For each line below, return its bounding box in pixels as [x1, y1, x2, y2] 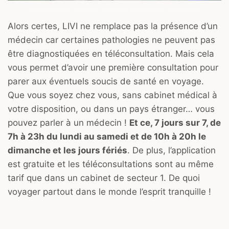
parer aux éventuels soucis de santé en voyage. [8, 76, 204, 87]
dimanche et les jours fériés [8, 145, 127, 156]
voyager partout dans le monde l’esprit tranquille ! [8, 187, 211, 197]
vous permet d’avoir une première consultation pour [8, 62, 218, 73]
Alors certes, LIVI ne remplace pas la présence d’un [8, 21, 218, 32]
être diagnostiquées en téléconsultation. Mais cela [8, 49, 214, 59]
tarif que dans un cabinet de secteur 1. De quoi [8, 173, 200, 184]
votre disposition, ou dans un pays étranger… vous [8, 104, 215, 114]
